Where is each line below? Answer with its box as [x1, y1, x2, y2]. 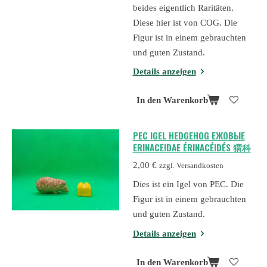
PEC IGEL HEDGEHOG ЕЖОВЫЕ [132, 129, 245, 142]
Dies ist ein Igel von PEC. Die [132, 179, 244, 190]
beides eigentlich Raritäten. [132, 2, 234, 13]
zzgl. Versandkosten [159, 161, 223, 170]
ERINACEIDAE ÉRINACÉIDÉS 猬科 [132, 141, 251, 154]
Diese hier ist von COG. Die [132, 17, 237, 27]
